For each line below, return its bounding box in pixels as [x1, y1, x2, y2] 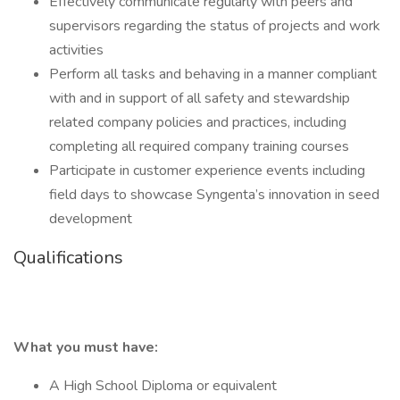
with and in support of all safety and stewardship [49, 88, 350, 108]
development [49, 209, 132, 229]
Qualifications [13, 246, 123, 270]
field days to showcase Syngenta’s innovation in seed [49, 185, 379, 204]
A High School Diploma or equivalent [49, 376, 277, 396]
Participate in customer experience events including [49, 161, 365, 180]
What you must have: [13, 337, 158, 357]
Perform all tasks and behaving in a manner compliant [49, 64, 377, 84]
